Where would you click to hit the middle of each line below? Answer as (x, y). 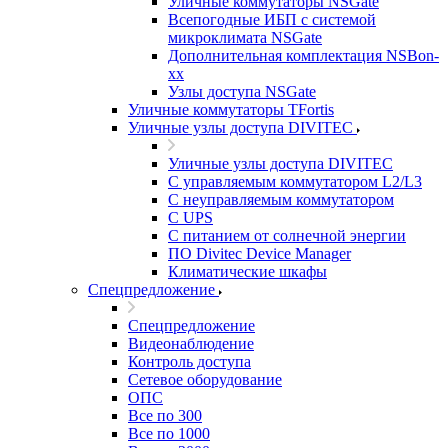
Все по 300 (165, 415)
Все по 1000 (169, 433)
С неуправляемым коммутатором (281, 199)
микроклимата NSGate (245, 37)
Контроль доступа (189, 361)
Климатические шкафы (247, 271)
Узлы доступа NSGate (242, 91)
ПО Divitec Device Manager (259, 253)
